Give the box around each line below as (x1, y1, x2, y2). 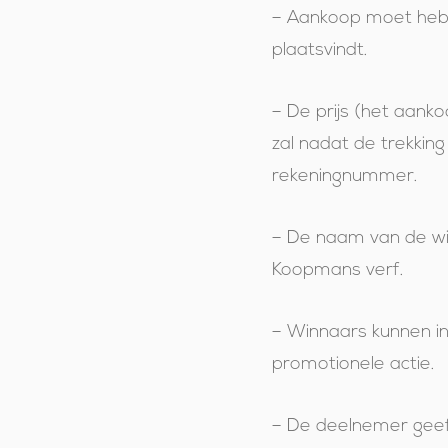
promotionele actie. (271, 355, 434, 374)
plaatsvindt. (271, 41, 367, 60)
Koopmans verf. (271, 261, 403, 280)
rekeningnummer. (271, 167, 417, 186)
